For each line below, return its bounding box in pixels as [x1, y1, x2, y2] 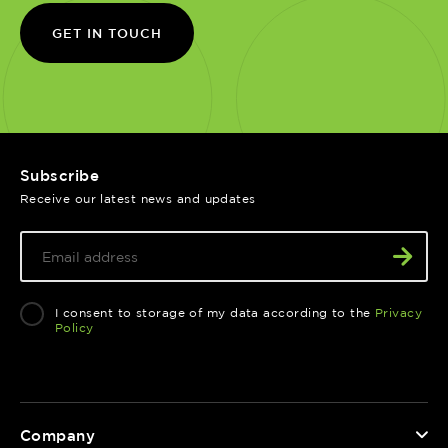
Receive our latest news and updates [20, 191, 256, 205]
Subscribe [20, 166, 100, 184]
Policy [55, 320, 94, 334]
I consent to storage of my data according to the [55, 305, 376, 319]
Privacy [375, 305, 423, 319]
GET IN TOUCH [52, 25, 162, 40]
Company [20, 426, 96, 444]
